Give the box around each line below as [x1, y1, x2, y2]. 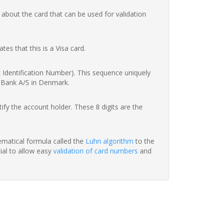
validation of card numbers [53, 146, 138, 156]
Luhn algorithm [86, 136, 133, 146]
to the [133, 136, 154, 146]
